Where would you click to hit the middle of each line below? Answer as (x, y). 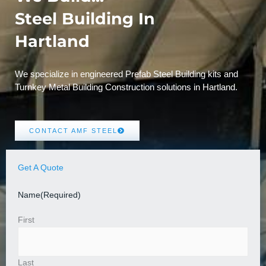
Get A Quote (41, 167)
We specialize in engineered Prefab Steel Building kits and (126, 74)
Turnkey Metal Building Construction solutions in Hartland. (126, 87)
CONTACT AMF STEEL (73, 130)
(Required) (61, 195)
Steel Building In (85, 18)
